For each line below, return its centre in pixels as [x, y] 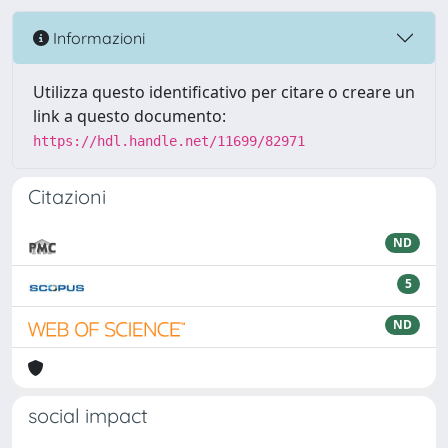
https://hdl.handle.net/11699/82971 [169, 141]
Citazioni [67, 196]
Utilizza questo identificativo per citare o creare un [224, 92]
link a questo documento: [129, 116]
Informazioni [97, 37]
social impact [88, 415]
